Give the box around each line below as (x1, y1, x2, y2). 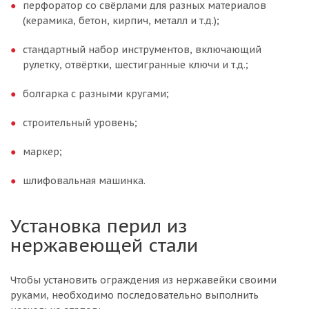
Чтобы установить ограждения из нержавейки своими (10, 273, 277, 286)
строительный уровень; (23, 116, 137, 129)
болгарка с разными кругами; (23, 87, 169, 100)
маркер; (23, 145, 62, 158)
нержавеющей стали (10, 232, 198, 257)
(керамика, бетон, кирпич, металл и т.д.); (23, 14, 219, 27)
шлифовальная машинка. (23, 174, 146, 187)
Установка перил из (10, 213, 188, 237)
